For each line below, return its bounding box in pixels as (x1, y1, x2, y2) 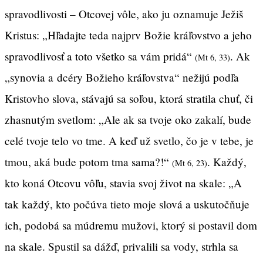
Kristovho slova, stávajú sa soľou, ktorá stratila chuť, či (5, 90, 253, 106)
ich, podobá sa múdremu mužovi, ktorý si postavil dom (5, 217, 257, 232)
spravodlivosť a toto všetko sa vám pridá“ (5, 48, 195, 63)
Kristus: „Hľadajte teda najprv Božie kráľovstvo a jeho (5, 27, 252, 42)
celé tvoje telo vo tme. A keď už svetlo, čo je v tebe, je (5, 133, 254, 148)
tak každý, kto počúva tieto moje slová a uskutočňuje (5, 196, 249, 211)
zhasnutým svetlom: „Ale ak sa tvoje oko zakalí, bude (5, 112, 251, 127)
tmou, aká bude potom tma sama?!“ (5, 154, 172, 169)
